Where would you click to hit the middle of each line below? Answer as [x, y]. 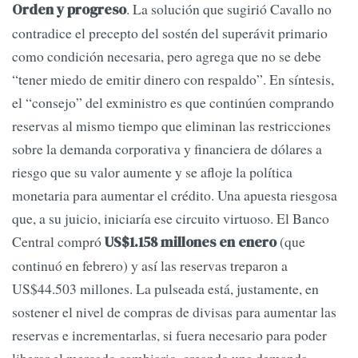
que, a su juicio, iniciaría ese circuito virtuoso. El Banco [171, 218]
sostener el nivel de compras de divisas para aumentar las [174, 311]
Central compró [58, 241]
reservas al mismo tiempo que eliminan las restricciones [171, 125]
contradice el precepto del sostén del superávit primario [170, 32]
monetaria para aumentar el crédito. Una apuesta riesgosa [175, 195]
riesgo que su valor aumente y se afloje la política [152, 171]
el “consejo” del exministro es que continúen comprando [173, 102]
